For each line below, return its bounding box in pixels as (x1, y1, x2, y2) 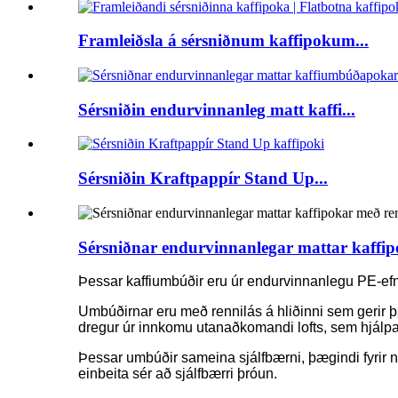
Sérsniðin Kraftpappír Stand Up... (78, 169, 328, 188)
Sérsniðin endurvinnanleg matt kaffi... (78, 99, 355, 119)
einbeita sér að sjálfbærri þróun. (78, 366, 277, 382)
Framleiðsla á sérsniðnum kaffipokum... (78, 31, 369, 51)
